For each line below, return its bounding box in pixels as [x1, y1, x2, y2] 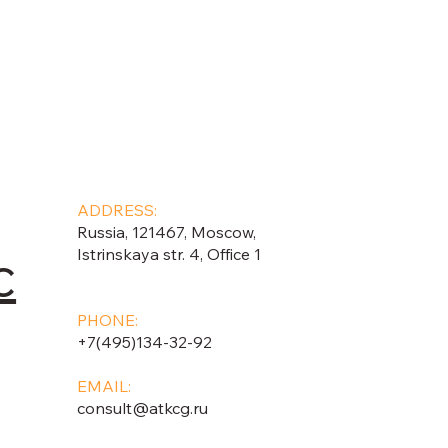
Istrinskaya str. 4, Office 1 [76, 244, 261, 265]
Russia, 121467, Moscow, [76, 222, 256, 243]
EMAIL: [76, 376, 131, 397]
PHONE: [76, 310, 138, 331]
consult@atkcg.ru [76, 398, 208, 419]
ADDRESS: [76, 200, 157, 221]
